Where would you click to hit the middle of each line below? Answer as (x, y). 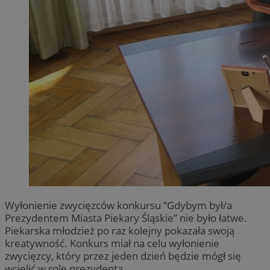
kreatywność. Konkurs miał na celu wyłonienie (112, 243)
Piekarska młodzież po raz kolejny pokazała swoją (120, 230)
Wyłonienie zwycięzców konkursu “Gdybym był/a (118, 205)
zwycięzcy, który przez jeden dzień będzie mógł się (123, 256)
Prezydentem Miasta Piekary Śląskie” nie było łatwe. (126, 218)
